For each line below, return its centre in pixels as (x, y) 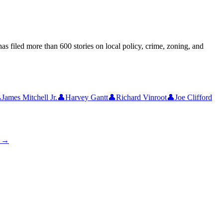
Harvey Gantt (87, 98)
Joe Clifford (193, 98)
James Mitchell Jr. (29, 98)
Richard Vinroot (141, 98)
